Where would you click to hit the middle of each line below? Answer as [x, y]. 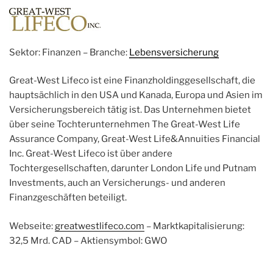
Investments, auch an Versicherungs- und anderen [117, 183]
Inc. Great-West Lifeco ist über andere [91, 154]
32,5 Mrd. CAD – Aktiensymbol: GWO [88, 240]
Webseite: [32, 226]
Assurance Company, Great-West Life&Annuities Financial [135, 139]
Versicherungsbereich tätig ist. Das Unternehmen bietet [130, 110]
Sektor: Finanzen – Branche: [69, 52]
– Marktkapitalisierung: [194, 226]
